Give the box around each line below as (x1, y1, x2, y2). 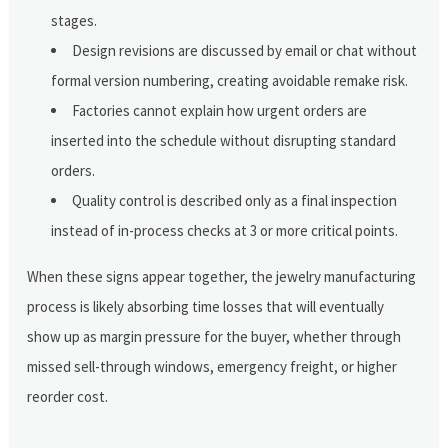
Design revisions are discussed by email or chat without (72, 40, 418, 60)
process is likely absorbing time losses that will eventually (27, 296, 385, 316)
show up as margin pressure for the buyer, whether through (27, 326, 402, 346)
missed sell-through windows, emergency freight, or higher (27, 356, 398, 376)
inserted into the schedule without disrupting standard (51, 130, 397, 150)
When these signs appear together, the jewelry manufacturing (27, 266, 417, 286)
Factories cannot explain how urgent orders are (72, 100, 368, 120)
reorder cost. (27, 386, 109, 406)
